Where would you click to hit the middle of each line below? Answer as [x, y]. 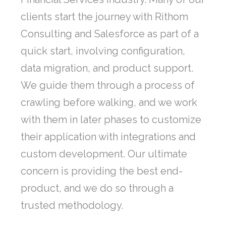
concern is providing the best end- [102, 171]
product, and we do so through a [97, 188]
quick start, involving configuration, [103, 51]
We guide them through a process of [108, 86]
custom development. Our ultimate [104, 154]
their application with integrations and [108, 137]
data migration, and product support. [107, 68]
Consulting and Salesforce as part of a [110, 34]
